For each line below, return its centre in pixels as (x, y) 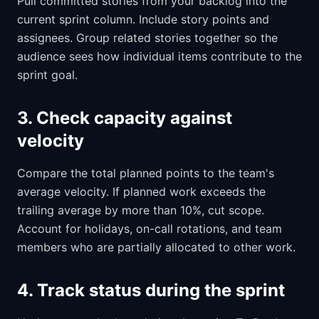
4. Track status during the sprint (151, 290)
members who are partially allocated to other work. (156, 247)
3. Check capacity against (125, 117)
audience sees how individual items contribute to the (159, 56)
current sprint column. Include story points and (143, 19)
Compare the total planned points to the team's (146, 173)
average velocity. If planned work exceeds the (141, 191)
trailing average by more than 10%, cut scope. (141, 210)
